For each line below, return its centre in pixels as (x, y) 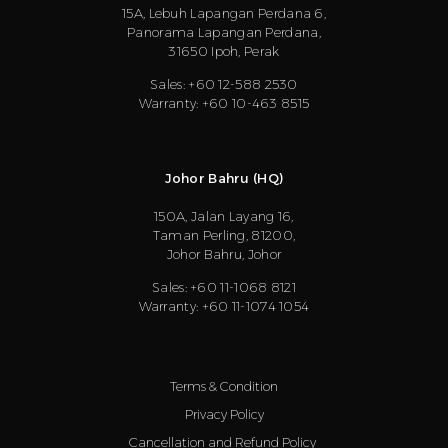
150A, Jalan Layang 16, (224, 215)
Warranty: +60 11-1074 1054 (224, 306)
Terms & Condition (224, 385)
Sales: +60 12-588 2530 (224, 84)
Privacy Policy (224, 413)
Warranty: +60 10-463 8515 (224, 103)
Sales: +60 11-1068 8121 (224, 287)
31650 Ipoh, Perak (224, 51)
